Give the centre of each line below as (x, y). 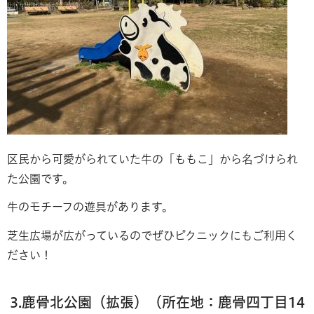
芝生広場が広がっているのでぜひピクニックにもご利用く (152, 236)
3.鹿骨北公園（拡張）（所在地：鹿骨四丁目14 (157, 302)
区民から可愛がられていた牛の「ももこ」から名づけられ (152, 159)
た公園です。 (40, 178)
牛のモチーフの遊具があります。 (90, 207)
